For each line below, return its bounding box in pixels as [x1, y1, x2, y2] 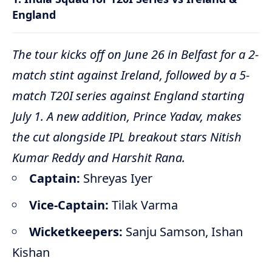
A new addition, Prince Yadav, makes [44, 108, 242, 125]
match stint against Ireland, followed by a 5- [12, 67, 250, 84]
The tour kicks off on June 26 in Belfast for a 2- [12, 46, 259, 63]
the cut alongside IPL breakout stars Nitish [12, 129, 242, 146]
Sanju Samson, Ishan [123, 223, 243, 240]
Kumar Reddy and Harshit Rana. [12, 149, 185, 166]
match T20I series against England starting [12, 87, 245, 104]
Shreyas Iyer [80, 170, 152, 187]
